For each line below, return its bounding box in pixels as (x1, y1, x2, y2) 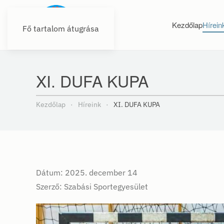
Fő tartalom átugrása (22, 23, 99, 33)
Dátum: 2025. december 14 (36, 167, 137, 177)
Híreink (78, 99, 101, 109)
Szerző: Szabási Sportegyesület (36, 181, 148, 191)
